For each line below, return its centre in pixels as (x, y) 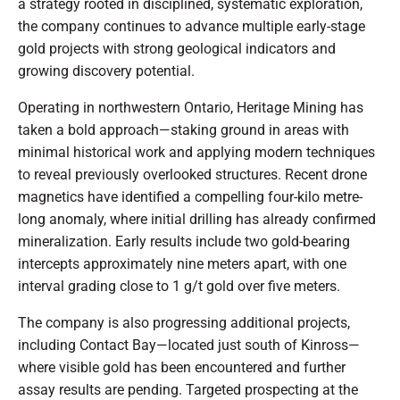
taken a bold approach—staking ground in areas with (183, 130)
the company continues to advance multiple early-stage (192, 27)
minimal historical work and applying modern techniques (196, 153)
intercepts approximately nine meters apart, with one (182, 264)
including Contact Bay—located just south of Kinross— (189, 346)
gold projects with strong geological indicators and (177, 49)
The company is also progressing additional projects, (184, 323)
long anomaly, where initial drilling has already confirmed (197, 220)
